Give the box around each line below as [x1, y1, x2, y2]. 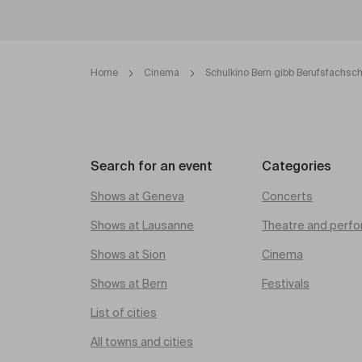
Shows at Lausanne [90, 221, 194, 232]
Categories [262, 161, 331, 174]
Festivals [262, 279, 309, 290]
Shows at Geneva [90, 192, 184, 203]
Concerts [262, 192, 313, 203]
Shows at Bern [90, 279, 167, 290]
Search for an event [90, 161, 213, 174]
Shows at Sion [90, 250, 166, 261]
